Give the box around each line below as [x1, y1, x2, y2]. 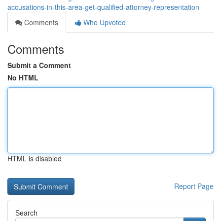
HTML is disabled [7, 153, 62, 163]
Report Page [174, 181, 214, 191]
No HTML [7, 73, 38, 82]
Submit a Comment [7, 60, 71, 70]
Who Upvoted [81, 17, 126, 27]
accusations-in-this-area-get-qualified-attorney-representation [7, 2, 199, 12]
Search [15, 208, 37, 218]
